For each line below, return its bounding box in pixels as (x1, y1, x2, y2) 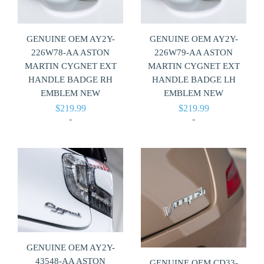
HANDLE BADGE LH (151, 75, 236, 85)
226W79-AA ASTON (154, 48, 233, 58)
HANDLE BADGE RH (28, 75, 113, 85)
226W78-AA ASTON (31, 48, 110, 58)
